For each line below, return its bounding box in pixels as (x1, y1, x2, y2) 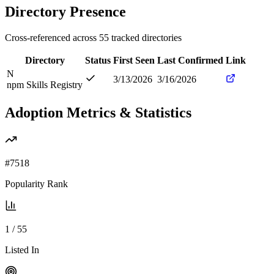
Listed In (5, 244, 39, 255)
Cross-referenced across (5, 32, 99, 43)
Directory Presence (5, 3, 126, 20)
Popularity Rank (5, 178, 68, 189)
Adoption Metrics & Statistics (5, 104, 191, 120)
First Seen (113, 54, 155, 65)
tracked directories (109, 32, 182, 43)
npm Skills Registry (7, 79, 83, 90)
